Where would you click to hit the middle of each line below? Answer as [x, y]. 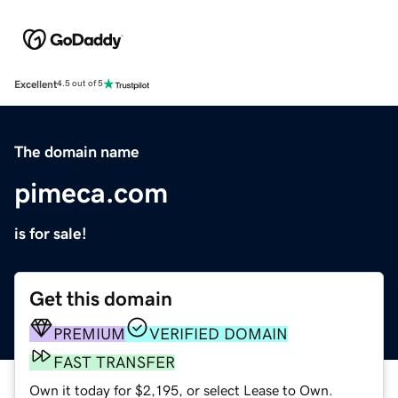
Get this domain [101, 298]
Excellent [36, 84]
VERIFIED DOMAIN [219, 334]
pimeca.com [91, 192]
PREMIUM [89, 334]
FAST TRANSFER [114, 362]
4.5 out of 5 [80, 84]
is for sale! [51, 233]
